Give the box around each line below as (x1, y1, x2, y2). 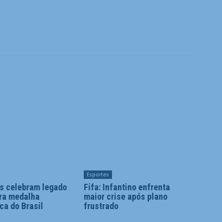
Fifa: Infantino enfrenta (83, 182, 170, 193)
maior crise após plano (83, 191, 167, 202)
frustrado (83, 201, 118, 212)
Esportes (86, 171, 109, 178)
